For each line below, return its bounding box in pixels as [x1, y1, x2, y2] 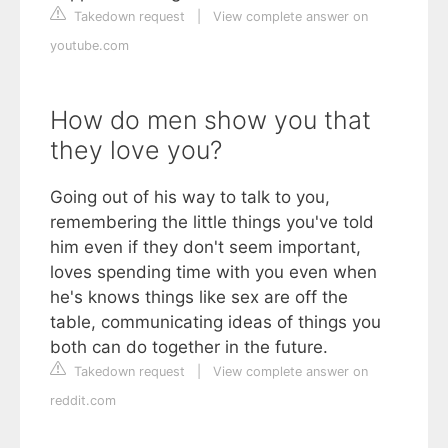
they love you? [50, 135, 222, 165]
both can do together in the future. [50, 337, 328, 357]
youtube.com [50, 38, 129, 53]
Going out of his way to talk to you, [50, 187, 330, 207]
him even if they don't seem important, [50, 237, 361, 257]
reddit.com [50, 393, 116, 408]
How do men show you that [50, 105, 371, 135]
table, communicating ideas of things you [50, 312, 381, 332]
